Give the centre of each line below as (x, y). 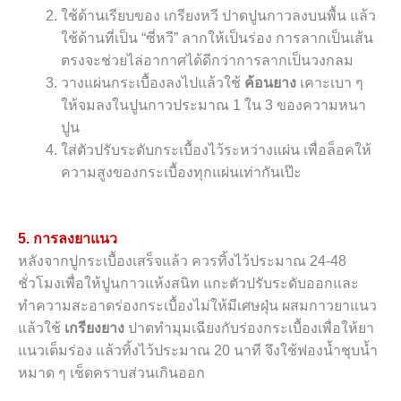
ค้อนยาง (270, 82)
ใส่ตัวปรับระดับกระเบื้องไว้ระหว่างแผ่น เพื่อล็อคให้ (216, 149)
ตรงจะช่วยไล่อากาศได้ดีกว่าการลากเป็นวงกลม (207, 60)
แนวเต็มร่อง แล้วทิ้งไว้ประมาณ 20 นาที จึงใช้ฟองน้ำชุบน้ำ (198, 351)
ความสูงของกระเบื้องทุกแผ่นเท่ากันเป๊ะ (181, 172)
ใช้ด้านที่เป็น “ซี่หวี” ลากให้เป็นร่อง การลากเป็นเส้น (217, 38)
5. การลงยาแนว (68, 239)
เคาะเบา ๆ (330, 82)
